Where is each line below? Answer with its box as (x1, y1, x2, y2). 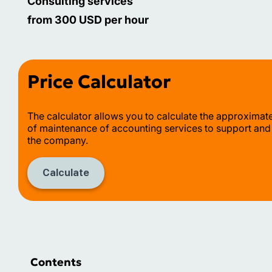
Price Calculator (27, 70, 171, 93)
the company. (27, 134, 88, 146)
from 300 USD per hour (27, 13, 149, 26)
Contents (30, 254, 81, 269)
